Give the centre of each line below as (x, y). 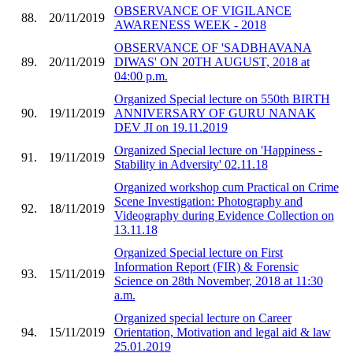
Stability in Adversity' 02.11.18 (191, 164)
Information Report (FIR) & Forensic (206, 266)
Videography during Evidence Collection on (224, 215)
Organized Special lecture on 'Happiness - (218, 150)
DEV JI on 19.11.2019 (171, 127)
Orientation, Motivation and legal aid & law (222, 332)
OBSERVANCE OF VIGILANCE (203, 10)
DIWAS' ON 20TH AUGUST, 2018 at (212, 61)
